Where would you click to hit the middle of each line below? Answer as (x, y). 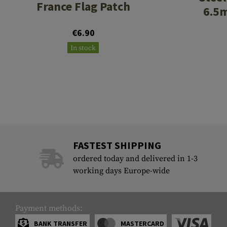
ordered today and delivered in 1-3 (135, 159)
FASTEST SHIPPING (117, 145)
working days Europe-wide (121, 171)
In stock (83, 48)
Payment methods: (49, 209)
